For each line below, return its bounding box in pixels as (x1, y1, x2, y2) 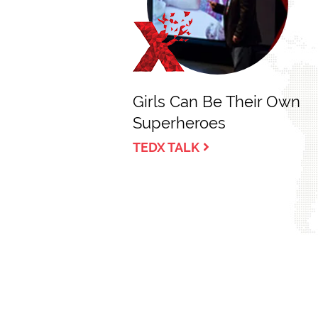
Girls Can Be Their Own (133, 92, 300, 111)
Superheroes (133, 114, 226, 132)
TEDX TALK (133, 140, 199, 155)
